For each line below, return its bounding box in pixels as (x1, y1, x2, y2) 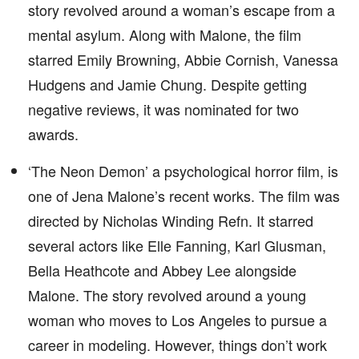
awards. (28, 123, 79, 144)
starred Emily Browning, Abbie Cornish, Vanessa (28, 49, 338, 70)
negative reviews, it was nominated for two (28, 99, 299, 119)
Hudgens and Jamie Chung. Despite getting (28, 74, 307, 95)
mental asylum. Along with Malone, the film (28, 24, 301, 45)
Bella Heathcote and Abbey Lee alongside (28, 260, 296, 280)
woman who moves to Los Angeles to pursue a (28, 309, 327, 330)
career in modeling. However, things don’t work (28, 334, 327, 355)
